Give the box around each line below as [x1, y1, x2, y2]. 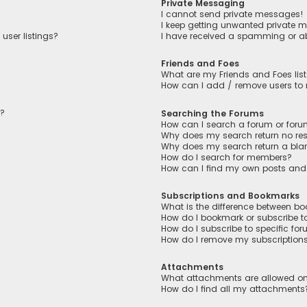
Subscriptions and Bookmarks [161, 189, 300, 201]
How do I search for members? [161, 151, 293, 163]
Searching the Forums [161, 107, 265, 119]
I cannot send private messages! [161, 8, 304, 21]
